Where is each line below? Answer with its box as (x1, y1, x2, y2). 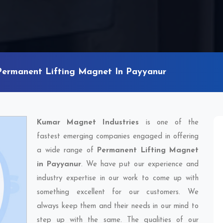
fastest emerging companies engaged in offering (37, 133, 199, 140)
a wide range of (37, 147, 97, 154)
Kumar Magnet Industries (37, 119, 139, 126)
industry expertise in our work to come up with (37, 175, 199, 182)
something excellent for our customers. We (37, 189, 199, 196)
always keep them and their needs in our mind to (37, 203, 199, 210)
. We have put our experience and (81, 161, 199, 168)
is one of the (139, 119, 199, 126)
